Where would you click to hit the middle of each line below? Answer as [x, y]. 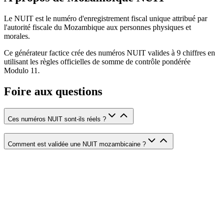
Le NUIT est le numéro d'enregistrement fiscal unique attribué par [106, 18]
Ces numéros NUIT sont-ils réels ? [57, 119]
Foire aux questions [53, 91]
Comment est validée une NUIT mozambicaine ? [77, 144]
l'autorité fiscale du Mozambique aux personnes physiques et [97, 27]
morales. [17, 36]
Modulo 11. [22, 70]
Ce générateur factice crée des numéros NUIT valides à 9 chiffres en [110, 53]
